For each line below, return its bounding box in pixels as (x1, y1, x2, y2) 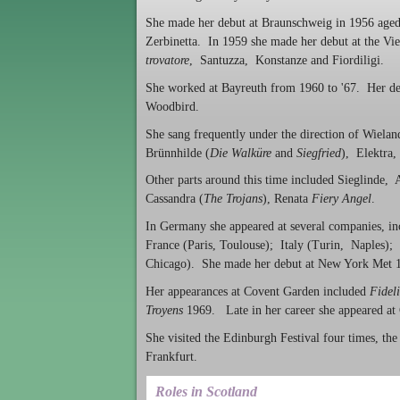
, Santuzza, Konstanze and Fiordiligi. (189, 53, 384, 67)
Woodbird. (146, 99, 199, 113)
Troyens (146, 303, 183, 317)
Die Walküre (210, 146, 271, 160)
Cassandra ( (146, 192, 204, 206)
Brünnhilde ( (146, 146, 210, 160)
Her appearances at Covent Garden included (146, 284, 370, 298)
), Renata (262, 192, 312, 206)
